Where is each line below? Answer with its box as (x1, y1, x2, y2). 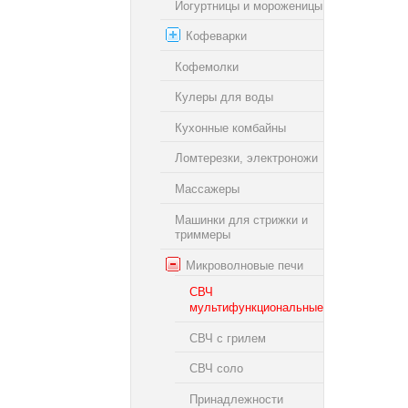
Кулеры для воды (175, 89, 273, 104)
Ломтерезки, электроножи (175, 151, 318, 166)
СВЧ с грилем (189, 331, 266, 345)
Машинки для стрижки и (175, 212, 308, 227)
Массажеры (175, 181, 240, 196)
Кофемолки (175, 59, 239, 74)
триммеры (175, 227, 230, 241)
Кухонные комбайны (175, 120, 286, 135)
